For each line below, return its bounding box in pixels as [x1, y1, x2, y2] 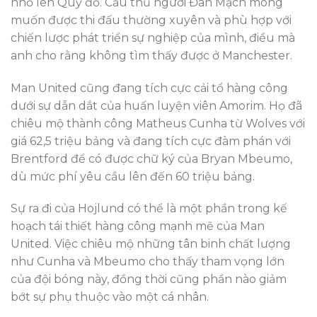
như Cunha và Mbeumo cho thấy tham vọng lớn [11, 255, 284, 269]
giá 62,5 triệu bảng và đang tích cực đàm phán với [11, 134, 291, 148]
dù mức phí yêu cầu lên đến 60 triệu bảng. [11, 169, 255, 183]
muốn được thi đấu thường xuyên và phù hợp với [11, 13, 292, 27]
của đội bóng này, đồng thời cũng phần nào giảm [11, 272, 287, 287]
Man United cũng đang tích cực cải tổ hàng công [11, 81, 288, 95]
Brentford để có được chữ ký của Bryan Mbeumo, [11, 151, 292, 166]
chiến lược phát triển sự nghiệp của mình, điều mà [11, 30, 295, 45]
